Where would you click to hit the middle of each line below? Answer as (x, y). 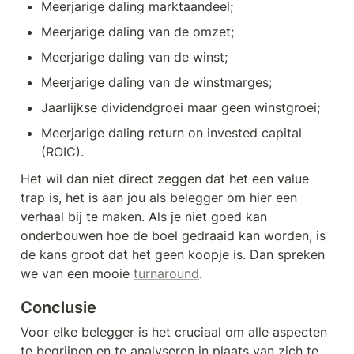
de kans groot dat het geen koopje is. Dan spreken (173, 255)
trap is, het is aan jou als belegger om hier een (159, 198)
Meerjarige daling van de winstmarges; (156, 83)
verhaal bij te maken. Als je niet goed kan (144, 217)
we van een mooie (77, 274)
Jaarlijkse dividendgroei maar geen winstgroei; (181, 108)
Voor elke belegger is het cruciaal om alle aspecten (174, 332)
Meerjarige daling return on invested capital (171, 133)
